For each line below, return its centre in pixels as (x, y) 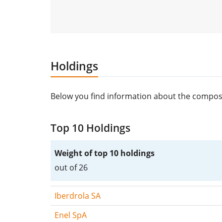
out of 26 (71, 167)
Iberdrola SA (78, 195)
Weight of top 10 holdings (105, 153)
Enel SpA (71, 215)
